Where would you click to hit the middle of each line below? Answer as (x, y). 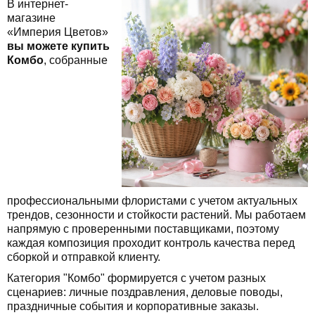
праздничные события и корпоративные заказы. (133, 306)
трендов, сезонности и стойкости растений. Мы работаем (156, 214)
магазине (31, 18)
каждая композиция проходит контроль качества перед (151, 243)
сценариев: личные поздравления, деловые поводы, (145, 292)
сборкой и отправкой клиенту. (84, 257)
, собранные (76, 60)
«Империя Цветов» (58, 32)
